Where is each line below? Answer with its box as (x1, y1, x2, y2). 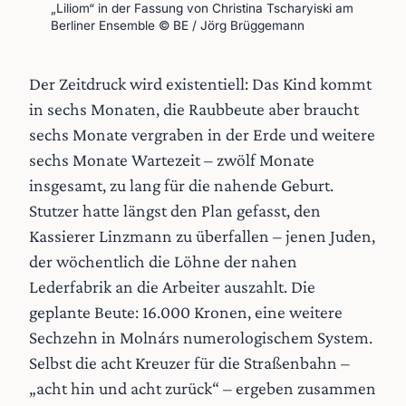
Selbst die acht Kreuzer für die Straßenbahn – (29, 353, 350, 373)
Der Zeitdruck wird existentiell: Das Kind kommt (29, 73, 372, 94)
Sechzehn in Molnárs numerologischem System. (29, 327, 372, 348)
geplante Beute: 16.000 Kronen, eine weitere (29, 302, 343, 323)
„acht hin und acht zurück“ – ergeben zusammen (29, 378, 376, 399)
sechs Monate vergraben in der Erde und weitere (29, 124, 375, 145)
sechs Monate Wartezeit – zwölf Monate (29, 150, 314, 170)
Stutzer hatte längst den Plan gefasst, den (29, 200, 321, 221)
